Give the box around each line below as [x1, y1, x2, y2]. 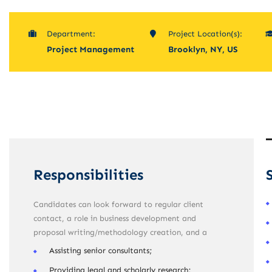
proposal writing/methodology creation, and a [33, 228, 207, 237]
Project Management [47, 44, 134, 55]
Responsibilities [33, 166, 143, 183]
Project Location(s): [168, 29, 242, 38]
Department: [47, 29, 95, 38]
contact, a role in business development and [33, 214, 196, 223]
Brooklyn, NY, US [168, 44, 238, 55]
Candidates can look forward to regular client [33, 200, 203, 209]
